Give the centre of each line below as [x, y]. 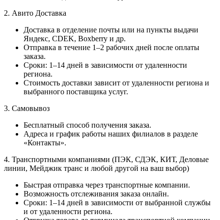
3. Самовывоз [27, 108]
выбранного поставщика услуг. [76, 91]
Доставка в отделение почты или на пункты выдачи [111, 29]
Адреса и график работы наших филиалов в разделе [111, 134]
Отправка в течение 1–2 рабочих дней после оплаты [111, 47]
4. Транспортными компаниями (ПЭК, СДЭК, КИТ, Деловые [106, 159]
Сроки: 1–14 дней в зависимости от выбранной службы [117, 202]
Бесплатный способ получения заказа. [87, 125]
